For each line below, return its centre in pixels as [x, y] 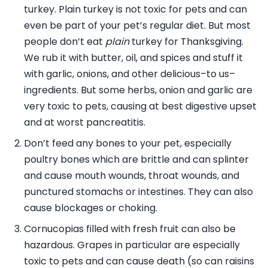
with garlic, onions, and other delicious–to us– [130, 74]
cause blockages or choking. [91, 208]
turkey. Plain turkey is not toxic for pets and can [135, 9]
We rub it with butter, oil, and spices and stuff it [133, 57]
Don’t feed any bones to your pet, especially [128, 143]
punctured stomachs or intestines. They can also [138, 191]
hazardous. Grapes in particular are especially [132, 245]
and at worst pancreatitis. [85, 122]
